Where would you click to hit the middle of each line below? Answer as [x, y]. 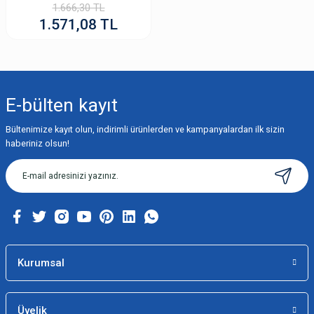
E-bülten [42, 105]
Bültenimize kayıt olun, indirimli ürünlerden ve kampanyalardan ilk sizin [145, 129]
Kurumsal [41, 262]
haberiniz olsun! [37, 143]
